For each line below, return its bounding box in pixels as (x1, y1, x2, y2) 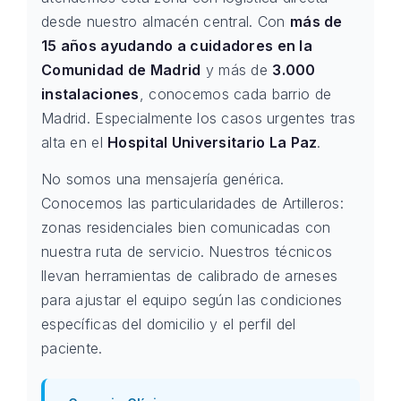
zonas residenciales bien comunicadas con (41, 218, 331, 236)
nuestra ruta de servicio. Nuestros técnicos (41, 243, 333, 260)
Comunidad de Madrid (41, 61, 201, 79)
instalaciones (41, 85, 140, 103)
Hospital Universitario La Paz (107, 133, 318, 151)
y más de (200, 61, 273, 79)
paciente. (41, 339, 103, 357)
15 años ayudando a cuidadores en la (41, 37, 312, 55)
